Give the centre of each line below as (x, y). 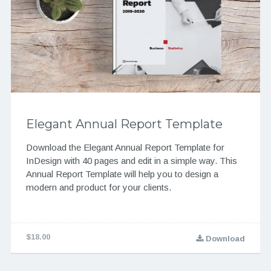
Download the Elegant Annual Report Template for (125, 147)
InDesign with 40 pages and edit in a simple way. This (131, 160)
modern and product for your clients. (98, 187)
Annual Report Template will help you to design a (122, 174)
